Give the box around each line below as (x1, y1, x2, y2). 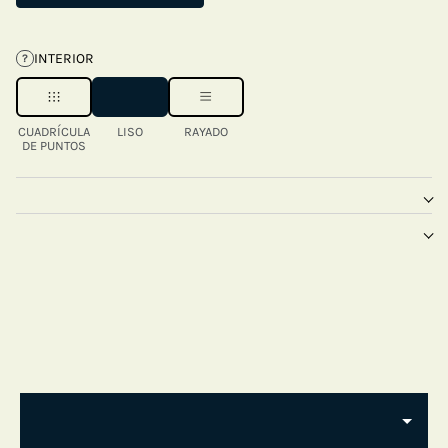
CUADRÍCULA (18, 124, 90, 139)
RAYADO (184, 124, 228, 139)
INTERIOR (33, 50, 94, 67)
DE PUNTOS (22, 138, 86, 153)
